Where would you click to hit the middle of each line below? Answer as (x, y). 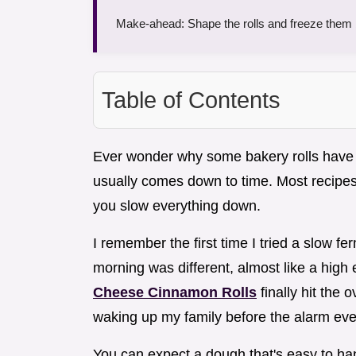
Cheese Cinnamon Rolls (175, 293)
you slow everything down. (177, 206)
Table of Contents (191, 101)
